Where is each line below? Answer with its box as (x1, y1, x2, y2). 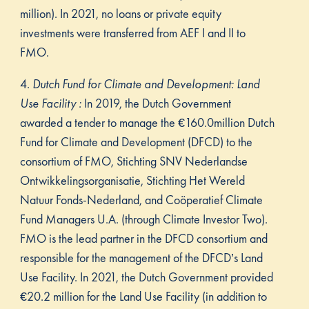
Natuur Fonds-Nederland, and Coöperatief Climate (19, 192, 263, 208)
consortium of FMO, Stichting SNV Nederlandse (19, 153, 248, 170)
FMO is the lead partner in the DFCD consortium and (19, 230, 268, 247)
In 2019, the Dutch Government (83, 95, 231, 112)
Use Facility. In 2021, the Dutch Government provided (19, 269, 273, 286)
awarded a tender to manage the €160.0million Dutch (19, 114, 275, 131)
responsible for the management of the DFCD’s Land (19, 250, 263, 266)
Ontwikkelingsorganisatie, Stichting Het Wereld (19, 172, 245, 189)
